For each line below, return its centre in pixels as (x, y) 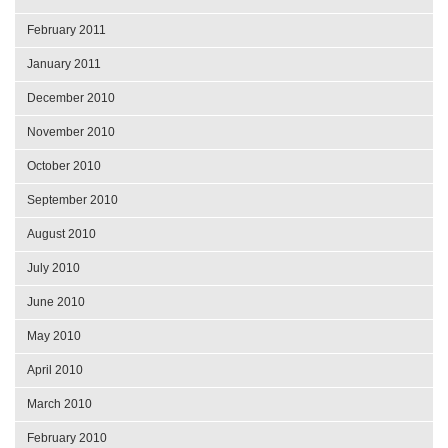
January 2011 (64, 64)
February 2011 (66, 30)
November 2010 (71, 132)
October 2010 (64, 166)
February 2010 (67, 438)
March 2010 (59, 404)
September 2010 (72, 200)
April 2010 (55, 370)
